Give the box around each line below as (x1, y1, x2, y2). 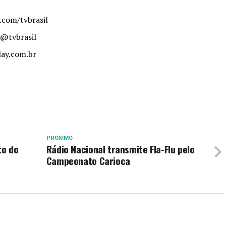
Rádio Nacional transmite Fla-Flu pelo (46, 141, 195, 156)
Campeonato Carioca (46, 153, 130, 168)
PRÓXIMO (46, 134, 73, 141)
